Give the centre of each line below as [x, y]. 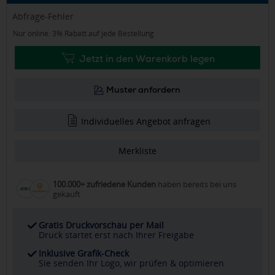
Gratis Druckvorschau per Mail [102, 225]
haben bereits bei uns [196, 184]
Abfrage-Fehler [43, 16]
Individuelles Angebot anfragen [146, 122]
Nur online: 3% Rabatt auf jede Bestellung [83, 34]
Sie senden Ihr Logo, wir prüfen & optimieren [132, 263]
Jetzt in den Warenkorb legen [146, 59]
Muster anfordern [144, 90]
